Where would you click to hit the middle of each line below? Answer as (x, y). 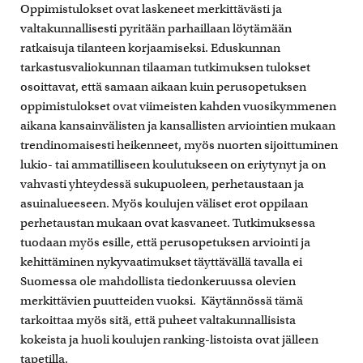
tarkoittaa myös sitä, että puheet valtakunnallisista (158, 320)
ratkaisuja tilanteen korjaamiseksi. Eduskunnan (150, 47)
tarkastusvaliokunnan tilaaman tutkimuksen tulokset (165, 67)
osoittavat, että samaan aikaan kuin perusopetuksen (163, 86)
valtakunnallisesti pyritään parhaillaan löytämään (156, 28)
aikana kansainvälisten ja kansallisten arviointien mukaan (178, 125)
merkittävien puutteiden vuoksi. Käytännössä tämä (162, 300)
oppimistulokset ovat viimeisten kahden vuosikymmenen (178, 106)
